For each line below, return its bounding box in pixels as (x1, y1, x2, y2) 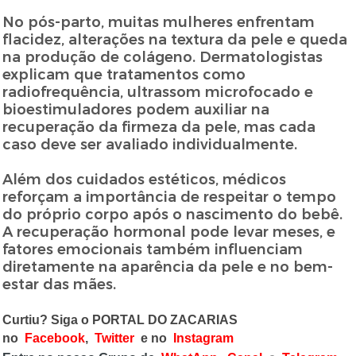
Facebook (25, 331, 86, 346)
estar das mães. (2, 276, 117, 294)
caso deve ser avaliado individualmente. (2, 136, 298, 154)
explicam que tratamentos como (2, 66, 246, 84)
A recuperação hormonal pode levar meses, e (2, 223, 336, 242)
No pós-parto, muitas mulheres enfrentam (2, 14, 315, 32)
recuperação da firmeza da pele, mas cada (2, 118, 316, 137)
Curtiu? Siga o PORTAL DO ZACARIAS (2, 313, 238, 327)
